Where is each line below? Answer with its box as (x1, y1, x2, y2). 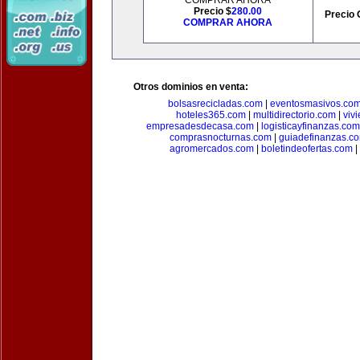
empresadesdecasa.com (146, 121, 254, 132)
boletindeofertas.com (261, 143, 353, 154)
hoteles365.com (176, 109, 246, 121)
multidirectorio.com (253, 109, 336, 121)
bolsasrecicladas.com (167, 98, 263, 109)
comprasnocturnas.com (170, 132, 272, 143)
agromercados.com (170, 143, 254, 154)
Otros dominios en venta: (133, 81, 248, 92)
